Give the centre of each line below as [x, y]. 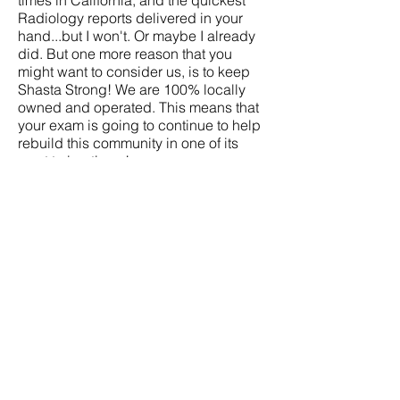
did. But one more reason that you [125, 54]
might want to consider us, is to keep [134, 71]
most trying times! [74, 161]
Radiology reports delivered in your [130, 18]
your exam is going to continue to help [139, 125]
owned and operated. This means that [138, 107]
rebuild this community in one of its [128, 143]
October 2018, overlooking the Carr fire [142, 375]
